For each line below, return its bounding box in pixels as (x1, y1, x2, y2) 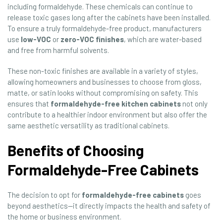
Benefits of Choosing (7, 141, 144, 160)
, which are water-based (124, 35, 202, 44)
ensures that (7, 99, 51, 109)
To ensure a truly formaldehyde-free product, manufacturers (7, 24, 202, 33)
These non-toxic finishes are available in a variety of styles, (7, 66, 198, 76)
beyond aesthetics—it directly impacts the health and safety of (7, 201, 211, 211)
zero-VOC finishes (60, 35, 124, 44)
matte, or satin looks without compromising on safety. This (7, 88, 198, 98)
